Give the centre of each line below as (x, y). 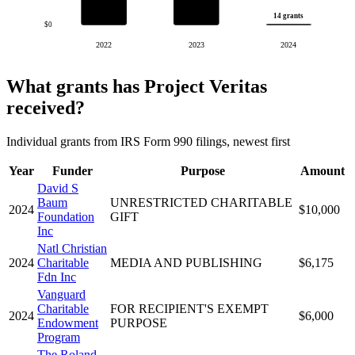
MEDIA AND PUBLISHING (186, 262)
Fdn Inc (57, 277)
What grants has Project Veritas (137, 86)
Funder (72, 170)
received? (46, 108)
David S (58, 188)
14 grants (289, 16)
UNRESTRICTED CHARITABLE (201, 202)
